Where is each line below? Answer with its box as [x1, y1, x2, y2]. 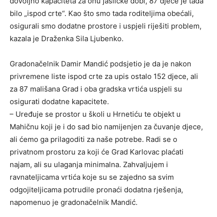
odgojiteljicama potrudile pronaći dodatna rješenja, [10, 185, 183, 195]
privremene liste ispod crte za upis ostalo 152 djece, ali [10, 72, 198, 81]
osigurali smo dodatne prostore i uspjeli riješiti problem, [10, 21, 201, 31]
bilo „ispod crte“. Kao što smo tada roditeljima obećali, [10, 9, 194, 18]
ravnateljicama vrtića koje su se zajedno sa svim [10, 172, 174, 182]
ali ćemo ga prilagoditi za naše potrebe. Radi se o [10, 135, 177, 144]
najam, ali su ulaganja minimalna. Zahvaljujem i [10, 160, 168, 170]
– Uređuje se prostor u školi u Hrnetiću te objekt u [10, 109, 181, 119]
